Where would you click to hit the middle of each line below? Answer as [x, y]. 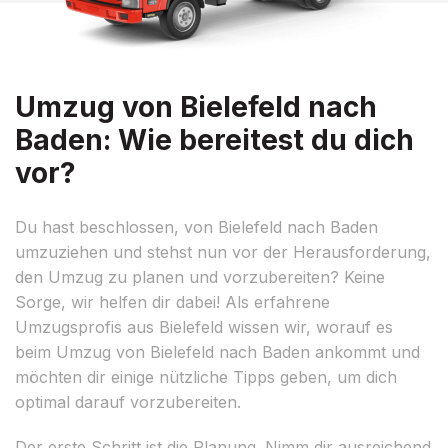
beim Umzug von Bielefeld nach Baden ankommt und [217, 351]
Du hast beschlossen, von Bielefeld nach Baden [196, 226]
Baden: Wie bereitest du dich [214, 139]
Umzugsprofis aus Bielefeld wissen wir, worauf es [204, 326]
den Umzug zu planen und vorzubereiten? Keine [200, 276]
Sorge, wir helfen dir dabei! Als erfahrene [172, 301]
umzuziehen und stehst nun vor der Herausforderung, [223, 251]
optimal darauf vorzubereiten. [128, 401]
